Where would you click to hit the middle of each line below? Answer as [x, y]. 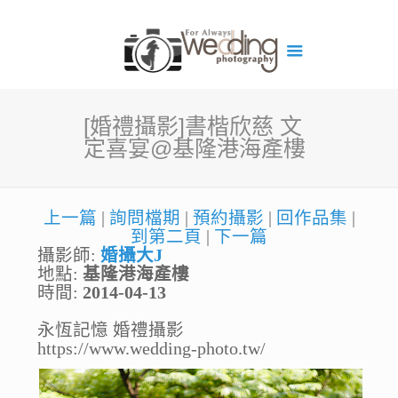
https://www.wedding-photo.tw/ [151, 349]
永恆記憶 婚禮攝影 [111, 330]
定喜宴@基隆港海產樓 [195, 148]
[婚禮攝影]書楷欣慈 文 [193, 126]
